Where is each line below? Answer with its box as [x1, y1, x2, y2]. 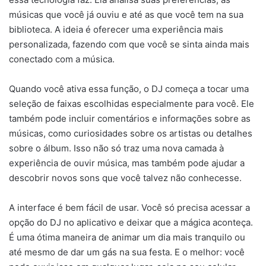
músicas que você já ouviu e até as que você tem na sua [9, 8, 243, 20]
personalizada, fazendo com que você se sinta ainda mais [9, 38, 249, 50]
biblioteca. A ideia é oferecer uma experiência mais [9, 23, 223, 35]
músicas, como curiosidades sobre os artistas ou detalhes [9, 127, 252, 139]
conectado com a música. [9, 53, 115, 65]
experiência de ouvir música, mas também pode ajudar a [9, 157, 245, 169]
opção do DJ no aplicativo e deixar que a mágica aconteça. [9, 216, 253, 228]
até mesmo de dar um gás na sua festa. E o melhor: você [9, 246, 245, 258]
